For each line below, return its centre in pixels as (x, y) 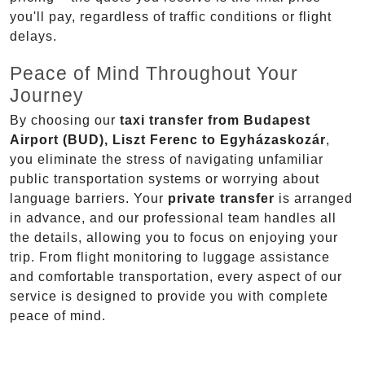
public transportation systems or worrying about (165, 179)
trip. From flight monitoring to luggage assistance (170, 257)
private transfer (221, 199)
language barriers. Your (89, 199)
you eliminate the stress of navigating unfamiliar (167, 160)
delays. (33, 37)
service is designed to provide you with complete (169, 297)
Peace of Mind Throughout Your (154, 74)
